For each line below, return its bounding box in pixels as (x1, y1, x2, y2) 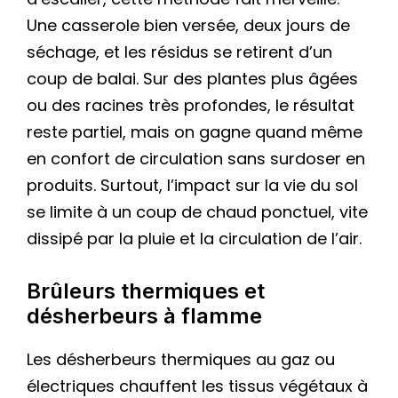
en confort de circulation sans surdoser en (27, 147, 365, 170)
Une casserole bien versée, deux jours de (27, 13, 350, 36)
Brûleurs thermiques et (27, 278, 265, 305)
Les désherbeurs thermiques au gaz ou (27, 348, 335, 371)
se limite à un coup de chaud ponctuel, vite (27, 200, 368, 223)
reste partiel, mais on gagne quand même (27, 120, 362, 143)
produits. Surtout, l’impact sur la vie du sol (27, 173, 358, 196)
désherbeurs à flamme (27, 303, 262, 330)
